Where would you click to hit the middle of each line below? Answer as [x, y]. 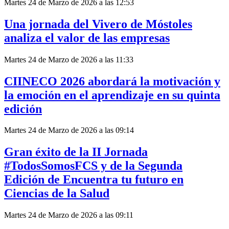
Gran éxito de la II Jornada [76, 152]
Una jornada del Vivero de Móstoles [98, 24]
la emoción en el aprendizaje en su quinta [112, 95]
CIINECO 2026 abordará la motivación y [112, 81]
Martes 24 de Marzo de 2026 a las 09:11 [69, 215]
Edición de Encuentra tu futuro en [94, 180]
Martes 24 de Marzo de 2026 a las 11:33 [69, 59]
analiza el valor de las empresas [87, 38]
